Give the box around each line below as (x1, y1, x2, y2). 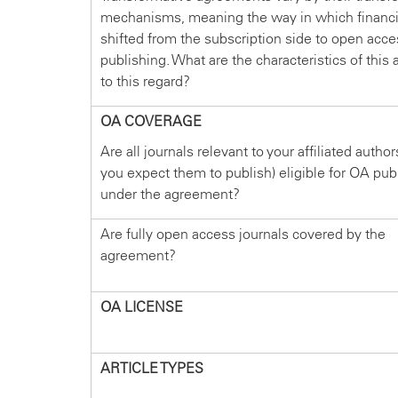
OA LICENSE (100, 298, 183, 316)
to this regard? (100, 73, 190, 91)
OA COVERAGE (100, 113, 202, 131)
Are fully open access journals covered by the (100, 226, 386, 243)
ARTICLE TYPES (100, 360, 203, 378)
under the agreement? (100, 186, 240, 203)
